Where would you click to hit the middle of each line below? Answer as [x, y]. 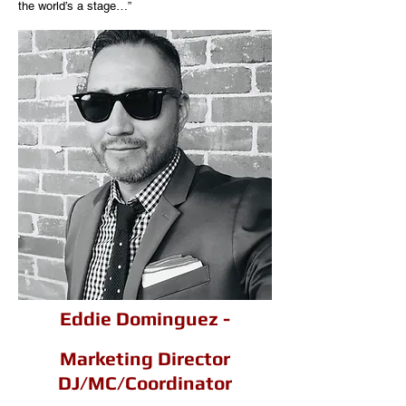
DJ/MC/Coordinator [145, 383]
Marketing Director [145, 358]
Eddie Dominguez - [145, 319]
